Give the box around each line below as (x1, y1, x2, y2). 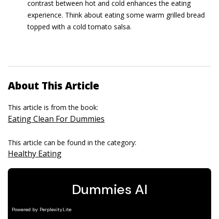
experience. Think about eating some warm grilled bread (27, 10, 205, 20)
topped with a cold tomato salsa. (27, 22, 131, 31)
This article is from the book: (8, 103, 100, 112)
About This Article (8, 79, 99, 92)
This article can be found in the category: (8, 138, 138, 147)
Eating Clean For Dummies (8, 113, 105, 124)
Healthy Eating (8, 148, 62, 159)
